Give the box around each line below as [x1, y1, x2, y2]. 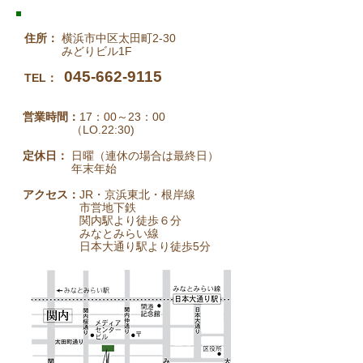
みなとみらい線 [23, 227, 159, 240]
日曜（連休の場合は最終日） [71, 149, 219, 162]
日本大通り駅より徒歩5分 [23, 240, 211, 253]
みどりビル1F [24, 45, 132, 58]
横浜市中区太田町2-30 [58, 32, 176, 45]
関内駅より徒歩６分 [23, 214, 181, 227]
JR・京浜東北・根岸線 [79, 188, 195, 201]
